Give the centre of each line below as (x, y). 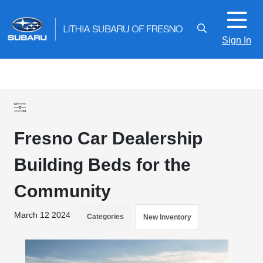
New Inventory (168, 217)
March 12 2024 (43, 215)
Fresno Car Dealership (109, 138)
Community (63, 191)
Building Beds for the (103, 165)
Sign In (237, 40)
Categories (106, 217)
